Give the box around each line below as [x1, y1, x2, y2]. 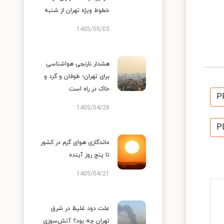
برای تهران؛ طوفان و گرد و [44, 72, 109, 80]
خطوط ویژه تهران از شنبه [44, 6, 109, 14]
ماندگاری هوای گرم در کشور [40, 138, 109, 146]
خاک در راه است [69, 85, 109, 93]
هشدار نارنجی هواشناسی [46, 60, 109, 68]
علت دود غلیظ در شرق [51, 204, 109, 212]
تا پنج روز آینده [69, 151, 109, 159]
